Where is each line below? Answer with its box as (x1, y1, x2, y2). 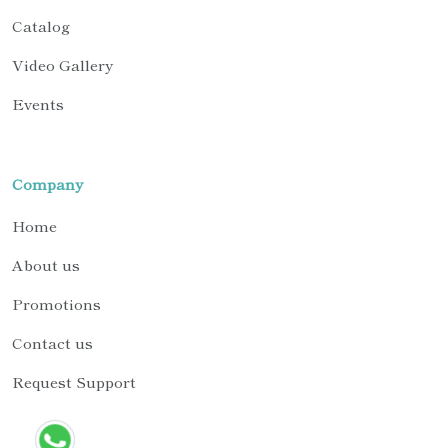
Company (12, 172, 83, 194)
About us (12, 253, 80, 275)
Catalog (12, 14, 70, 36)
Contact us (12, 331, 93, 353)
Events (12, 92, 64, 114)
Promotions (12, 292, 101, 314)
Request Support (12, 370, 136, 392)
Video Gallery (12, 53, 113, 75)
